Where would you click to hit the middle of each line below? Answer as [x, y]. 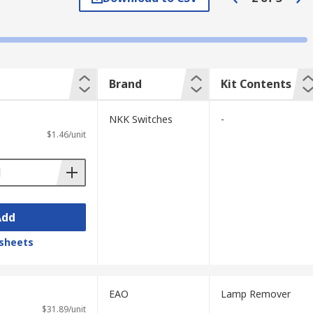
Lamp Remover [255, 294]
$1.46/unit [66, 134]
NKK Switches [140, 119]
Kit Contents [256, 84]
